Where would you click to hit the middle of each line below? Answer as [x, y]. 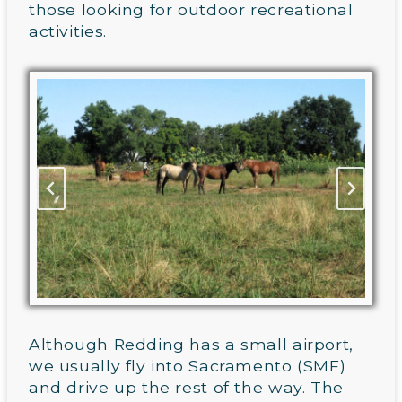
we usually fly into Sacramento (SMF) [188, 366]
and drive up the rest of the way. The [186, 388]
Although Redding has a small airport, [191, 345]
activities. [68, 31]
